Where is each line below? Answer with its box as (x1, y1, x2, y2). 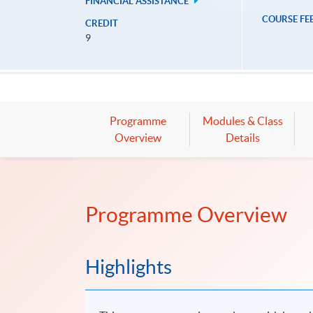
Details (225, 131, 260, 145)
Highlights (85, 255, 172, 278)
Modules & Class (202, 115, 283, 128)
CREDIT (85, 18, 118, 29)
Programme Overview (85, 203, 287, 227)
